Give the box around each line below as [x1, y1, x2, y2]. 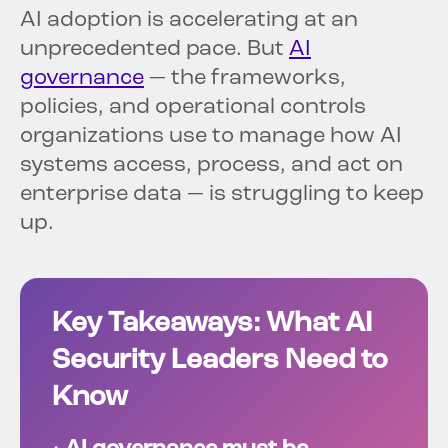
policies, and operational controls [20, 96, 366, 120]
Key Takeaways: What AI [52, 310, 372, 339]
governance [20, 67, 144, 91]
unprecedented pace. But [20, 38, 289, 62]
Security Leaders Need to [52, 347, 388, 376]
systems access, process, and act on [20, 154, 403, 178]
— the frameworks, [144, 67, 346, 91]
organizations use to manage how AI [20, 125, 402, 149]
